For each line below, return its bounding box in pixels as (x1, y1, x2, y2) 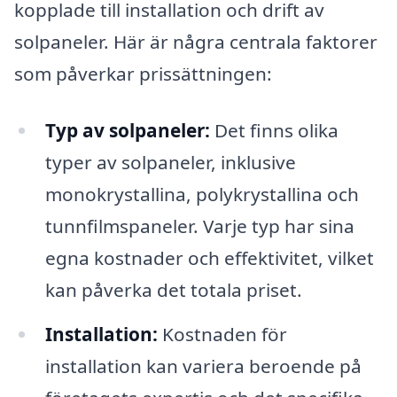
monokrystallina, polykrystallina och (44, 182, 359, 207)
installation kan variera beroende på (44, 354, 362, 379)
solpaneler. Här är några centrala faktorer (14, 29, 378, 55)
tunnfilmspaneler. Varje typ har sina (44, 214, 354, 239)
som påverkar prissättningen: (14, 61, 272, 87)
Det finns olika (209, 118, 339, 144)
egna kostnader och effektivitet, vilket (44, 245, 374, 271)
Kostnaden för (157, 322, 287, 347)
